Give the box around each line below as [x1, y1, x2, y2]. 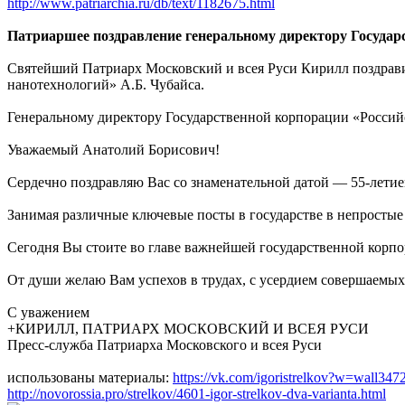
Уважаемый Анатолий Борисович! [7, 141, 220, 157]
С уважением [7, 304, 89, 320]
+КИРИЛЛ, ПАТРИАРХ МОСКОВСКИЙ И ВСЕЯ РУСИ [7, 320, 369, 336]
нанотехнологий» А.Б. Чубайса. [7, 76, 204, 92]
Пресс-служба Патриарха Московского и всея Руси [7, 336, 322, 353]
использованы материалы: [7, 369, 173, 385]
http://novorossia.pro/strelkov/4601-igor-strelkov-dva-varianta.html [7, 385, 386, 401]
